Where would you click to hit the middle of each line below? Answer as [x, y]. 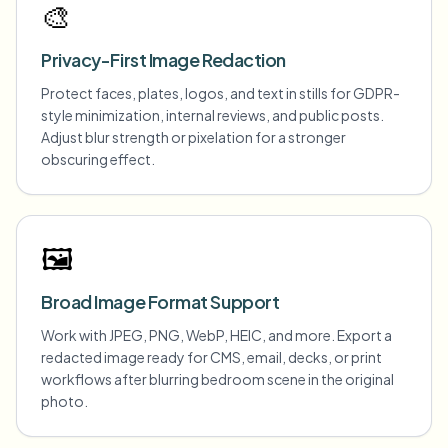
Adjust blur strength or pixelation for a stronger [193, 137]
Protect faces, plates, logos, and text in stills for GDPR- [220, 93]
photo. [64, 401]
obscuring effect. [98, 159]
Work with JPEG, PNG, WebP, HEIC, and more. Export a [216, 335]
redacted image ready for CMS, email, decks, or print [211, 357]
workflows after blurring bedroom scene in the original [217, 379]
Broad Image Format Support [160, 301]
